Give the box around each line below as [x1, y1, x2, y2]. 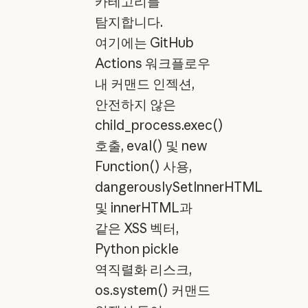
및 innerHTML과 [94, 199, 192, 216]
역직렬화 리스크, [94, 261, 192, 278]
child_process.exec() [94, 116, 223, 133]
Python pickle [94, 240, 179, 257]
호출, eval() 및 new [94, 137, 208, 154]
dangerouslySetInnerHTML [94, 178, 263, 195]
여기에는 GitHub [94, 34, 194, 51]
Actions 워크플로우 [94, 54, 210, 71]
